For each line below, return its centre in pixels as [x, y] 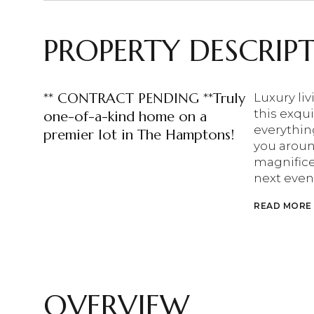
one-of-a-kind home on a [125, 117]
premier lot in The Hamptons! [139, 135]
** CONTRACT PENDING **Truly [144, 98]
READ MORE [283, 206]
